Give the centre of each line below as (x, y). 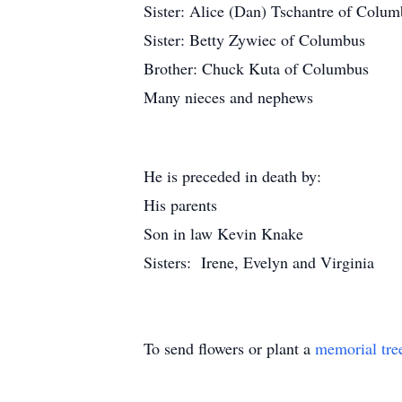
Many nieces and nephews (228, 97)
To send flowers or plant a (229, 348)
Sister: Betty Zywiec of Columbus (254, 39)
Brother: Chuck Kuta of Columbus (256, 68)
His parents (180, 205)
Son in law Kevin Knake (223, 233)
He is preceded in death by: (232, 176)
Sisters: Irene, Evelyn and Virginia (259, 262)
